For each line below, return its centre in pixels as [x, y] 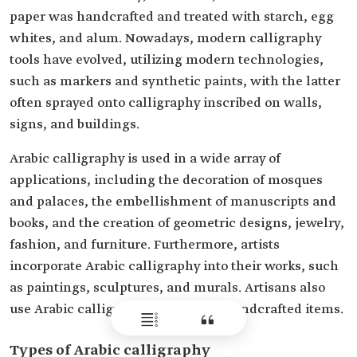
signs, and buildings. [75, 125]
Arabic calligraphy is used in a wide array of [145, 159]
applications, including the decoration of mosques [166, 181]
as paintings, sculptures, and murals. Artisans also [167, 288]
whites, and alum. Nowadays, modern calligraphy [165, 39]
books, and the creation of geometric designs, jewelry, [177, 224]
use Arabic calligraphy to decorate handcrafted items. [177, 310]
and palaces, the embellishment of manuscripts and [173, 202]
